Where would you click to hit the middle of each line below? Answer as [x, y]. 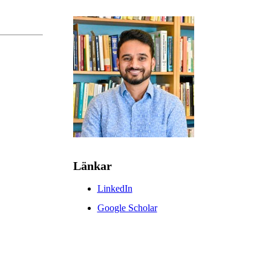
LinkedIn [115, 189]
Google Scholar [127, 208]
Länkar [92, 166]
